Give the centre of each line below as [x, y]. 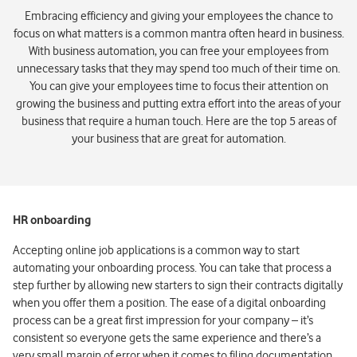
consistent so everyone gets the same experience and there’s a [167, 337]
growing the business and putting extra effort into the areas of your [178, 103]
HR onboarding [52, 220]
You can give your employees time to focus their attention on [178, 86]
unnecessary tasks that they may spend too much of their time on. [178, 68]
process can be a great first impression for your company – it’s [163, 320]
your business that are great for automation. [178, 138]
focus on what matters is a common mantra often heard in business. [178, 33]
